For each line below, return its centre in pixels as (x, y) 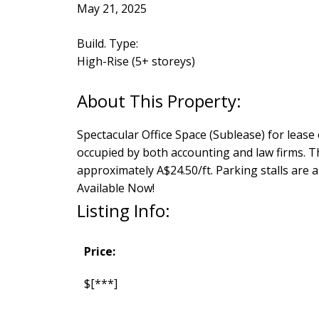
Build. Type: (107, 43)
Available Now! (115, 188)
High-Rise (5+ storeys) (136, 61)
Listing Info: (123, 210)
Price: (99, 251)
